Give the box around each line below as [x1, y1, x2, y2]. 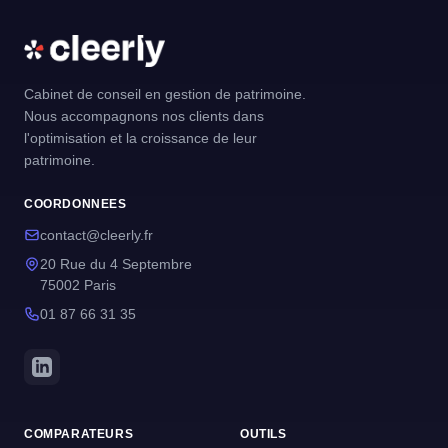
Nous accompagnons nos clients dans [24, 108, 264, 124]
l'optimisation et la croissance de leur [24, 130, 257, 146]
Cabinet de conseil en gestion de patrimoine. [24, 86, 306, 102]
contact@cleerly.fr [40, 227, 153, 243]
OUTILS [240, 427, 287, 441]
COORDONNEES [24, 197, 127, 211]
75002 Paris [40, 277, 116, 293]
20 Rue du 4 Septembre [40, 256, 192, 272]
